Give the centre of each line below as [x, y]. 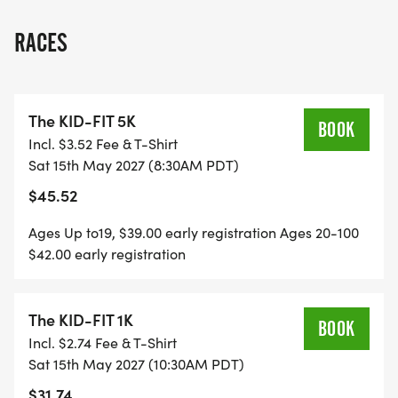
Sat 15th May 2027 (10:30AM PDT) [136, 364]
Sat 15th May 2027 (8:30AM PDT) [134, 165]
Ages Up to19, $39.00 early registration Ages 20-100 [194, 233]
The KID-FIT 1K [81, 320]
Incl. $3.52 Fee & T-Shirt [103, 144]
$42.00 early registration [107, 254]
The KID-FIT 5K [82, 121]
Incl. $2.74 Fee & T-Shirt [103, 343]
